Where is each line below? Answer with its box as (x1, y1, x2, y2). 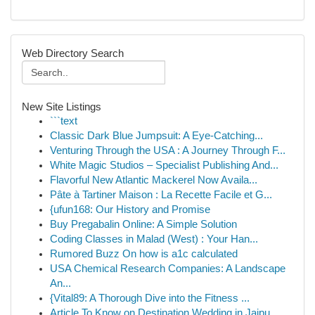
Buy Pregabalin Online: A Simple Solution (50, 219, 237, 230)
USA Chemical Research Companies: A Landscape (50, 263, 285, 274)
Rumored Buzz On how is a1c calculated (50, 248, 238, 259)
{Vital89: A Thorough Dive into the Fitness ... (50, 292, 250, 304)
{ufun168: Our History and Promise (50, 204, 210, 215)
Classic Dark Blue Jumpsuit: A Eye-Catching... (50, 130, 263, 141)
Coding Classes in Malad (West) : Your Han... (50, 233, 258, 245)
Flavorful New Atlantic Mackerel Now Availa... (50, 174, 257, 186)
